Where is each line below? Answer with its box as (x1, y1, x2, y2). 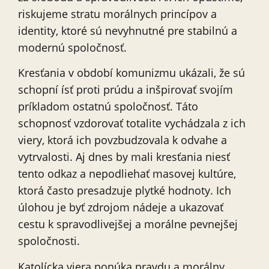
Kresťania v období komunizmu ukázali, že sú (18, 65, 245, 80)
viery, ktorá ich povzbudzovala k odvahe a (18, 133, 227, 148)
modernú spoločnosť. (18, 40, 127, 55)
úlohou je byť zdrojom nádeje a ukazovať (18, 200, 223, 215)
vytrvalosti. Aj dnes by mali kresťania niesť (18, 150, 230, 165)
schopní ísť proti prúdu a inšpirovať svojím (18, 82, 233, 97)
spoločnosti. (18, 234, 80, 249)
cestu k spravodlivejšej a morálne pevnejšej (18, 217, 238, 232)
